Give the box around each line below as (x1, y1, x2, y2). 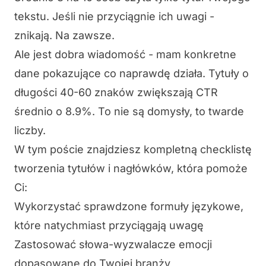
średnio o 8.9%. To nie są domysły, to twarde (14, 105, 244, 118)
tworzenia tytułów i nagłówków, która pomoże (14, 162, 248, 175)
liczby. (14, 124, 46, 137)
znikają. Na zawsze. (14, 29, 115, 42)
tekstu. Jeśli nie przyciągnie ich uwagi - (14, 10, 214, 23)
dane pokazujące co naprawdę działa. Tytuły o (14, 67, 249, 80)
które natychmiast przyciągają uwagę (14, 219, 204, 232)
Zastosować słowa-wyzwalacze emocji (14, 238, 212, 251)
